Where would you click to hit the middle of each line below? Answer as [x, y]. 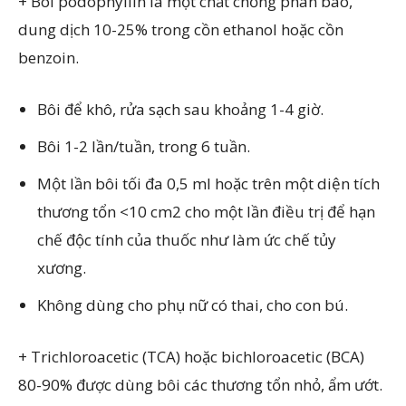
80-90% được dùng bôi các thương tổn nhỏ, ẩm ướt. [200, 385]
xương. [62, 268]
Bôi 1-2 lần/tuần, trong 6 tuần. [144, 146]
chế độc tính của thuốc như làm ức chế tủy [187, 240]
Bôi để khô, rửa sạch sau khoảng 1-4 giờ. [180, 109]
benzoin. [48, 58]
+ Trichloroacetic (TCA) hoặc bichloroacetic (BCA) [191, 357]
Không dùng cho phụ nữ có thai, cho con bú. [193, 305]
